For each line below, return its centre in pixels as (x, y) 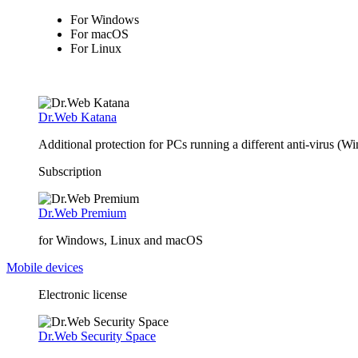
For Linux (96, 48)
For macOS (99, 34)
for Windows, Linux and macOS (121, 240)
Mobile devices (45, 267)
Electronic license (83, 294)
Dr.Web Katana (78, 117)
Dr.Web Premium (82, 213)
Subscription (70, 171)
